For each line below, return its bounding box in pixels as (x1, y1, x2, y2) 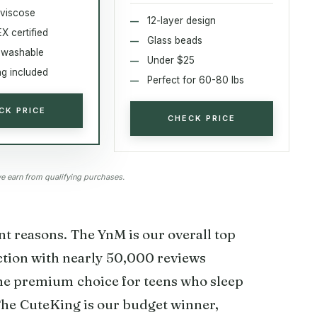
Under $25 (147, 54, 195, 66)
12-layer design (147, 14, 217, 26)
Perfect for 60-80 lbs (147, 74, 245, 86)
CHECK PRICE (168, 113, 236, 123)
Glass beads (147, 34, 203, 46)
